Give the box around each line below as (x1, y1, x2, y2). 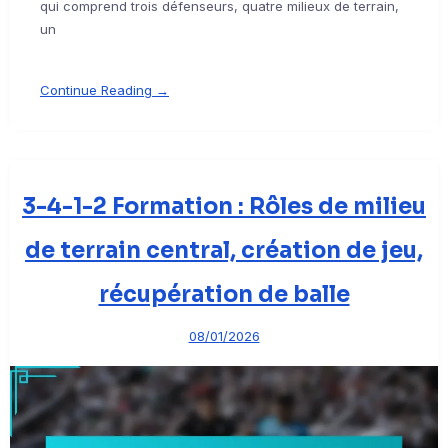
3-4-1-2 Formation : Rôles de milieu (22, 193, 426, 221)
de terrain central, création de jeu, (25, 237, 423, 265)
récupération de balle (98, 281, 350, 309)
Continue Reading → (40, 82, 169, 99)
